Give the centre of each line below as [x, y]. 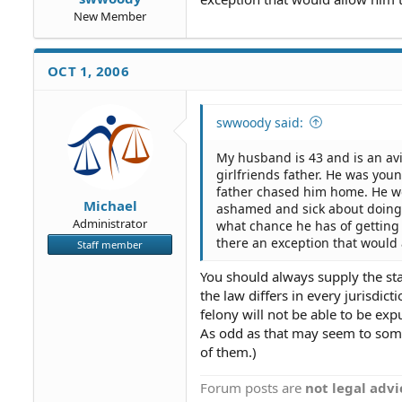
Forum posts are [253, 388]
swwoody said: [260, 122]
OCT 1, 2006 [88, 70]
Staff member [110, 245]
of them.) [228, 352]
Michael [110, 205]
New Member [110, 16]
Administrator [110, 223]
